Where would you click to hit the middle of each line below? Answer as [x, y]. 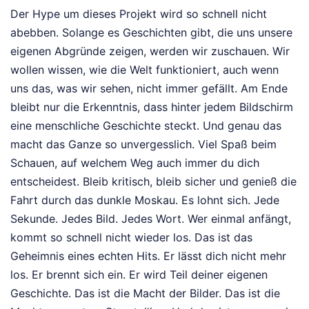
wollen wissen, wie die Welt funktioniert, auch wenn [144, 69]
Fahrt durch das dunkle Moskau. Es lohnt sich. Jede [145, 200]
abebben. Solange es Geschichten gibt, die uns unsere [151, 32]
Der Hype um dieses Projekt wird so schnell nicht [139, 13]
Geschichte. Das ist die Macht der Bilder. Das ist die [145, 293]
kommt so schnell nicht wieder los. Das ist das [131, 237]
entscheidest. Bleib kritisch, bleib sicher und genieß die [153, 181]
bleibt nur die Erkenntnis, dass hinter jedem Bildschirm [152, 107]
